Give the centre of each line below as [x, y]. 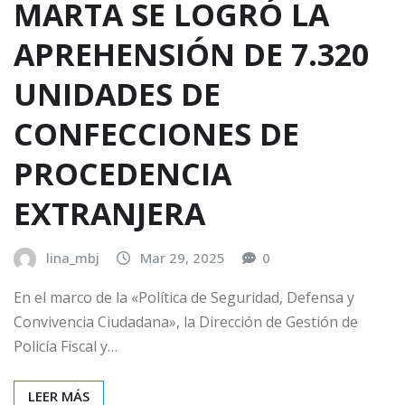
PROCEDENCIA [122, 173]
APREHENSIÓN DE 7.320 [191, 54]
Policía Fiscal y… [66, 346]
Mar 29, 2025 [183, 257]
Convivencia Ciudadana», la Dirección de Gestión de [186, 321]
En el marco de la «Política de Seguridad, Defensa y [184, 297]
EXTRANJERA [109, 213]
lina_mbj [73, 257]
